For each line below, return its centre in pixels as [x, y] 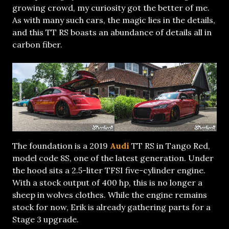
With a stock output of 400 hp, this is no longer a [107, 182]
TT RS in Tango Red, [170, 145]
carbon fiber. [37, 45]
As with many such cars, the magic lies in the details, [114, 20]
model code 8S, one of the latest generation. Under [113, 158]
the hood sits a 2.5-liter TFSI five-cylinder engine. [109, 170]
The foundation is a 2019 [61, 145]
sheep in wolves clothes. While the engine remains [110, 194]
